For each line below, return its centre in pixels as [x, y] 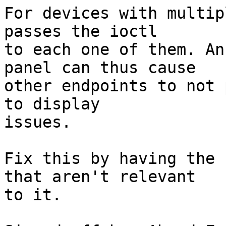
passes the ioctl [81, 32]
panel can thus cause [100, 68]
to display [52, 104]
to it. [33, 195]
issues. [38, 122]
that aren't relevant [100, 177]
